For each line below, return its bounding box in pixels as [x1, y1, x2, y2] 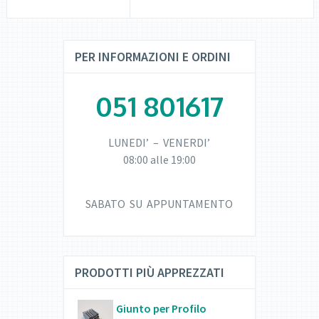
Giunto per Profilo [115, 301, 206, 316]
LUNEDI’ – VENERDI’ [108, 135, 211, 150]
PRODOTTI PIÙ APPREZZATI [74, 264, 224, 281]
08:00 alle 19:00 [122, 152, 196, 167]
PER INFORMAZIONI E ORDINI [74, 48, 231, 66]
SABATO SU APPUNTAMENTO [85, 197, 234, 211]
